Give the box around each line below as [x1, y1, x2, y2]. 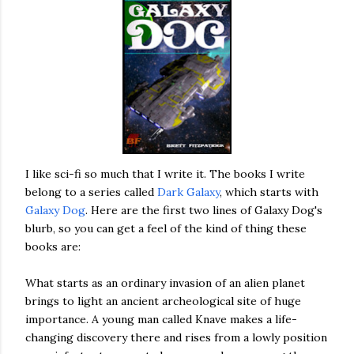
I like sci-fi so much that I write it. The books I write [25, 166, 305, 181]
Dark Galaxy [157, 184, 220, 199]
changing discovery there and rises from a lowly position [25, 330, 327, 345]
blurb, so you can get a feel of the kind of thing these [25, 220, 307, 235]
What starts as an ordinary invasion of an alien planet [25, 275, 305, 290]
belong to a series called [25, 184, 157, 199]
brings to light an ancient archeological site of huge [25, 293, 301, 308]
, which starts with [220, 184, 318, 199]
